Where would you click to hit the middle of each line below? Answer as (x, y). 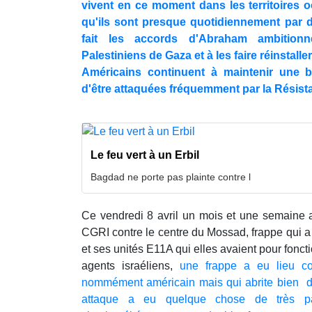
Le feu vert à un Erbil (145, 155)
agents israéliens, (131, 265)
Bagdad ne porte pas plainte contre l (171, 177)
